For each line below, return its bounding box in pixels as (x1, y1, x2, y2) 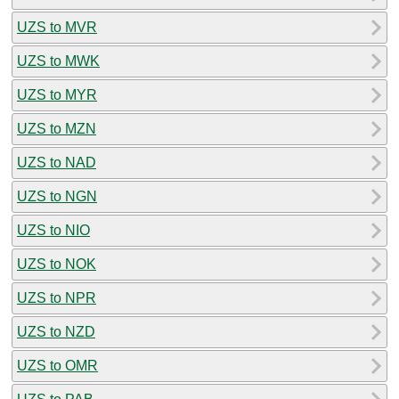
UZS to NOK (17, 256, 96, 272)
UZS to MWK (17, 53, 100, 69)
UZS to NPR (17, 289, 96, 305)
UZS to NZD (17, 323, 95, 339)
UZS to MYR (17, 86, 97, 102)
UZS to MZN (17, 120, 96, 136)
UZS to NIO (17, 222, 90, 238)
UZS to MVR (17, 19, 97, 35)
